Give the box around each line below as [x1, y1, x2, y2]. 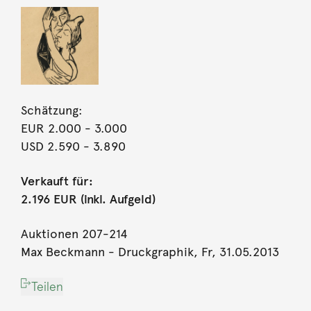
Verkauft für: [20, 174, 93, 190]
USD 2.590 [20, 139, 80, 155]
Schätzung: [20, 103, 83, 119]
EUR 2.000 [20, 121, 81, 137]
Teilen [31, 278, 63, 295]
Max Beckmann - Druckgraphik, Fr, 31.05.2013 [20, 244, 279, 260]
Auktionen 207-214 [20, 226, 128, 242]
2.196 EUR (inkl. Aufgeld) [20, 192, 155, 208]
